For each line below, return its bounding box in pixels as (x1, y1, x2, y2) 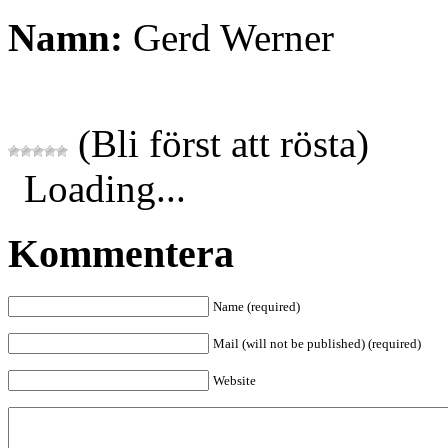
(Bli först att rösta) (68, 122, 369, 166)
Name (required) (213, 298, 300, 314)
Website (213, 372, 256, 388)
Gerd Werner (123, 16, 334, 60)
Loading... (24, 167, 186, 211)
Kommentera (8, 231, 234, 277)
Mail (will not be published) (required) (213, 335, 421, 351)
